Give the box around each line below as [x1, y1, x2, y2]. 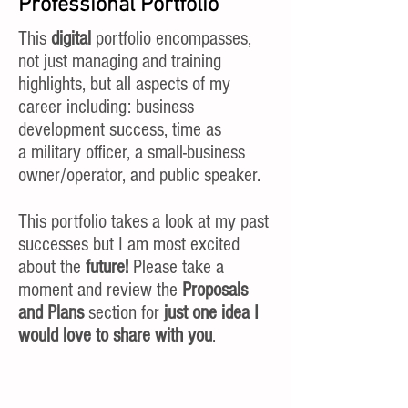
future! [86, 256, 128, 279]
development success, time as [18, 118, 221, 141]
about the [18, 256, 86, 279]
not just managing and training [18, 50, 221, 73]
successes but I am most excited [18, 233, 240, 256]
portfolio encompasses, [91, 27, 251, 50]
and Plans [18, 301, 84, 324]
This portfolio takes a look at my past [18, 210, 269, 233]
